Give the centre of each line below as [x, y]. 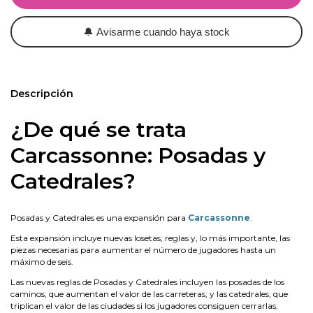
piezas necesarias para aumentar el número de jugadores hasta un [143, 249]
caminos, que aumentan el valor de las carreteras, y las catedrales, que [149, 293]
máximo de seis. [42, 261]
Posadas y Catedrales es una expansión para [99, 217]
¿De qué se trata [99, 130]
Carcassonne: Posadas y [138, 155]
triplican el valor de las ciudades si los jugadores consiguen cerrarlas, [144, 305]
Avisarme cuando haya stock [162, 32]
